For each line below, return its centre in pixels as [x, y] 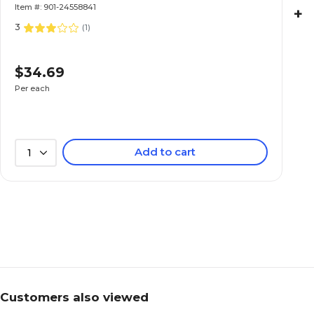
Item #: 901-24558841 [55, 7]
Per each [32, 88]
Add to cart [165, 152]
